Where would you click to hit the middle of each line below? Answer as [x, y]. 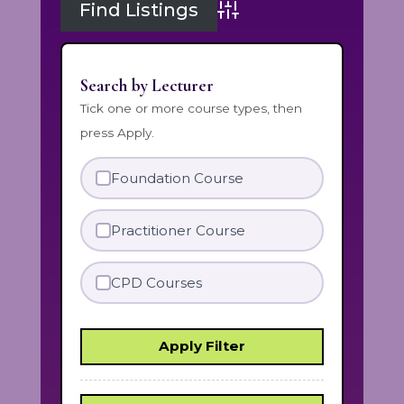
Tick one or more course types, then [192, 108]
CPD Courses [156, 282]
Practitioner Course [178, 230]
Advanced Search [280, 21]
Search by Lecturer [147, 85]
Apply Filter [202, 346]
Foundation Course [177, 179]
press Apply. [118, 132]
